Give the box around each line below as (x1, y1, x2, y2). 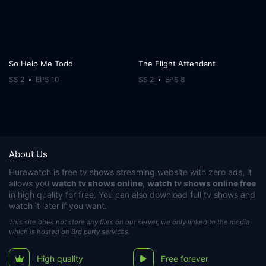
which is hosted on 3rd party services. (9, 227, 130, 236)
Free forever (161, 254, 208, 264)
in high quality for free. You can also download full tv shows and (9, 189, 255, 199)
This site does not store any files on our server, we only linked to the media (9, 218, 249, 226)
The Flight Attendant (138, 59, 216, 69)
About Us (9, 148, 47, 160)
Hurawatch (9, 167, 51, 177)
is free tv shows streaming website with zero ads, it (51, 167, 252, 177)
